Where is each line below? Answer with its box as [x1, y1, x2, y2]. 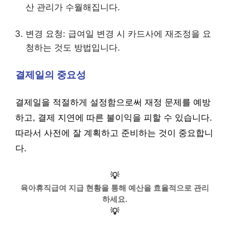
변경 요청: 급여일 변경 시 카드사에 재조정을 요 [26, 29, 211, 39]
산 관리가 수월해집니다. [26, 2, 120, 12]
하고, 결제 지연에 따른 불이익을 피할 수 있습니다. [15, 113, 212, 123]
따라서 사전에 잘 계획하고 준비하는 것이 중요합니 [15, 128, 213, 138]
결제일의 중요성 [15, 69, 86, 80]
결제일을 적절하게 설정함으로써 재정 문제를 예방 [15, 98, 211, 107]
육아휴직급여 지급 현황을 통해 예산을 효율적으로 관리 [20, 183, 209, 192]
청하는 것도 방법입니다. [26, 42, 120, 53]
